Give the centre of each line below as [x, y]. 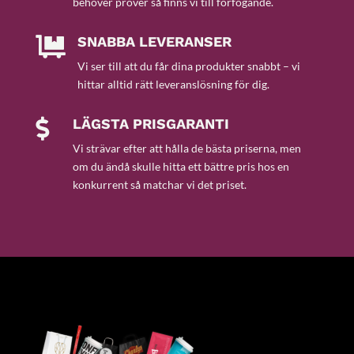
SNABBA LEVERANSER [154, 41]
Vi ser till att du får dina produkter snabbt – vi [188, 66]
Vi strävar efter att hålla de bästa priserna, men [186, 148]
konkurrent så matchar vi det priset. [159, 185]
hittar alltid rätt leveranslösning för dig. [173, 84]
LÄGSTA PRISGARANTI [151, 124]
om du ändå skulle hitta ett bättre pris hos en [181, 166]
